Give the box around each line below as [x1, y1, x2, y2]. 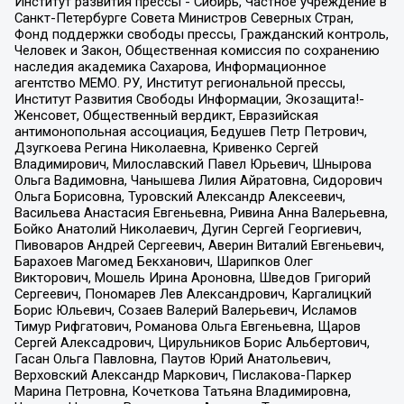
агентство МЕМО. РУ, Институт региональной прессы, [14, 75, 345, 92]
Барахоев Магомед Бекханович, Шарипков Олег [14, 253, 313, 271]
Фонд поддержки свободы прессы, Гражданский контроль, [14, 26, 389, 43]
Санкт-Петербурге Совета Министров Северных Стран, [14, 10, 353, 27]
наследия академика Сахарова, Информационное [14, 59, 326, 76]
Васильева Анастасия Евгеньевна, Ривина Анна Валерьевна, [14, 205, 388, 222]
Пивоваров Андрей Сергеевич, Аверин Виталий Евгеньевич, [14, 237, 384, 254]
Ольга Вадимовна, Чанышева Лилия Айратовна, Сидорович [14, 172, 382, 189]
